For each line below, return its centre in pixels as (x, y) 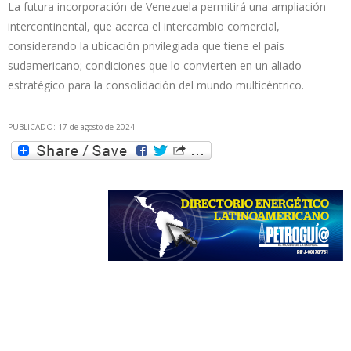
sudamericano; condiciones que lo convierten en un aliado (155, 66)
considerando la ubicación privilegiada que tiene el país (146, 46)
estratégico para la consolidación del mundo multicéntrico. (156, 85)
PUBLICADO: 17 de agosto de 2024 (71, 127)
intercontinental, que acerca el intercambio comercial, (144, 27)
